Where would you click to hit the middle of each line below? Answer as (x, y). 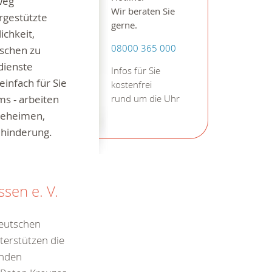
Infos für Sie (135, 71)
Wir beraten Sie (143, 12)
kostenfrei (131, 85)
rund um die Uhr (145, 99)
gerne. (124, 25)
